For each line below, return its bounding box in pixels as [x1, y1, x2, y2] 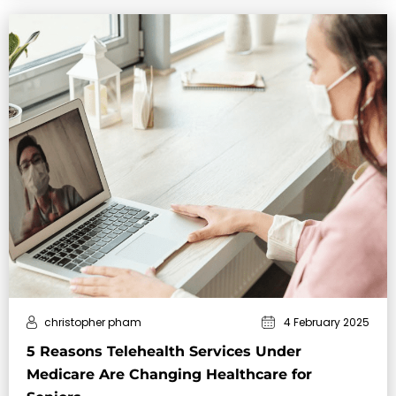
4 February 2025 [284, 315, 369, 331]
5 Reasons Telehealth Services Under [27, 343, 301, 361]
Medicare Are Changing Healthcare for [27, 366, 312, 384]
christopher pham [44, 315, 141, 331]
